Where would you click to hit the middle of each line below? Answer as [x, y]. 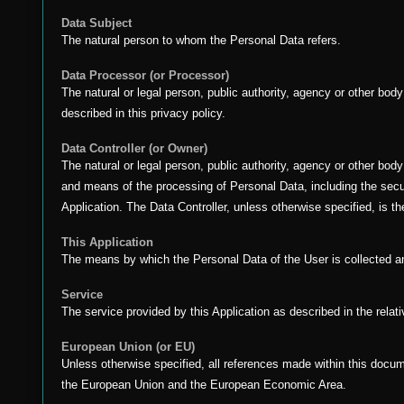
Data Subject [96, 23]
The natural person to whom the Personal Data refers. [201, 40]
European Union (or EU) [128, 347]
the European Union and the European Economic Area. [204, 385]
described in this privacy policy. [143, 113]
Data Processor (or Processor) [145, 75]
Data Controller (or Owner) [134, 148]
